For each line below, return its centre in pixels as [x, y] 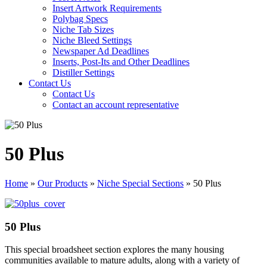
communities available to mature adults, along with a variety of [122, 260]
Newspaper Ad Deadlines [101, 51]
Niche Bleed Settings [92, 40]
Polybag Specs [80, 19]
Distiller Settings [83, 72]
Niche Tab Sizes [83, 30]
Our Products [63, 183]
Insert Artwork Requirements [107, 8]
